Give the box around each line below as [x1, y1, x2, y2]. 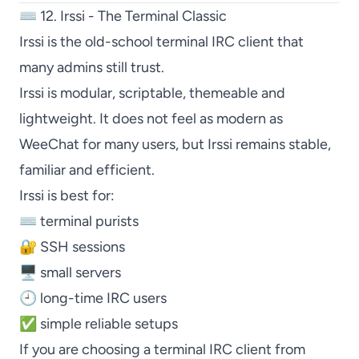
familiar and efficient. [19, 161, 155, 179]
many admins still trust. [19, 58, 164, 76]
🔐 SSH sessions [19, 238, 125, 256]
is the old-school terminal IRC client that [44, 33, 304, 50]
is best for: [44, 187, 115, 204]
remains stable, [232, 135, 331, 153]
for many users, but [79, 135, 208, 153]
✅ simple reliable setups [19, 315, 178, 333]
